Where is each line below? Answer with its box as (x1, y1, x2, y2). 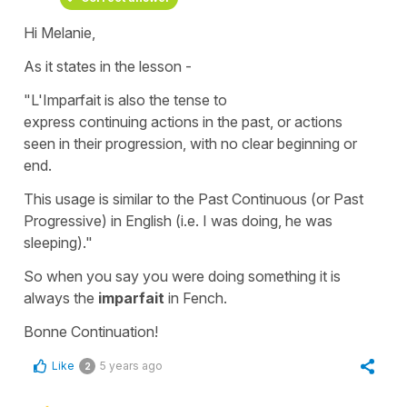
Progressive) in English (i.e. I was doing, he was (24, 211, 333, 230)
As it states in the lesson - (24, 56, 192, 75)
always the (24, 288, 98, 307)
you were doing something (143, 266, 320, 285)
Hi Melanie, (24, 23, 99, 42)
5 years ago (100, 358, 163, 372)
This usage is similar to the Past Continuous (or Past (24, 189, 363, 208)
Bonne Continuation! (24, 322, 158, 341)
